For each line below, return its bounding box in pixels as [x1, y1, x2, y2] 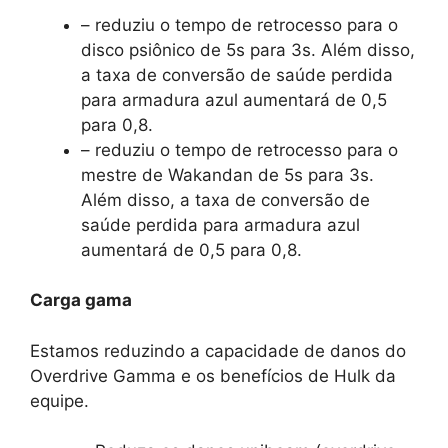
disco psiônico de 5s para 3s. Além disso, [81, 39, 415, 60]
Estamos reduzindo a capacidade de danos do [30, 340, 406, 361]
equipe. [30, 390, 89, 411]
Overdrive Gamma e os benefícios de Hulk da [30, 365, 396, 386]
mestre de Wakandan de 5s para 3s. [81, 164, 374, 185]
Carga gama [30, 290, 132, 311]
